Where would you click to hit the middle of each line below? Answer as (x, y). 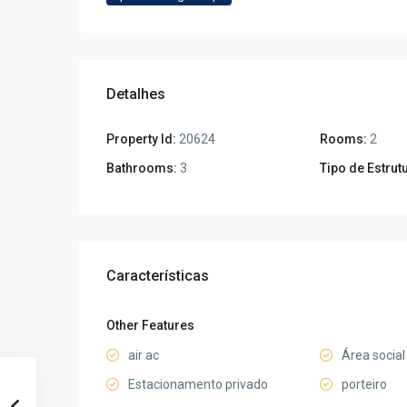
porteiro (364, 385)
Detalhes (136, 94)
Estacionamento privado (198, 385)
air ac (144, 356)
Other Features (150, 326)
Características (158, 276)
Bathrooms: (142, 169)
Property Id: (141, 139)
